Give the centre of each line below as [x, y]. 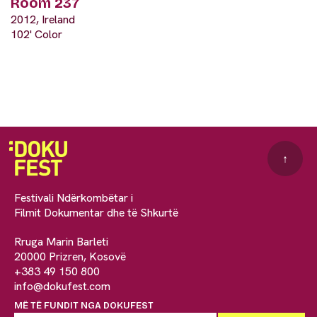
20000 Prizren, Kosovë [70, 257]
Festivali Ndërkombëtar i [74, 198]
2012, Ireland [43, 20]
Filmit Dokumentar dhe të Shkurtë [96, 213]
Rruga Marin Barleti [61, 242]
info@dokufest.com [62, 287]
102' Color [36, 35]
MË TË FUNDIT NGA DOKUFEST [84, 306]
